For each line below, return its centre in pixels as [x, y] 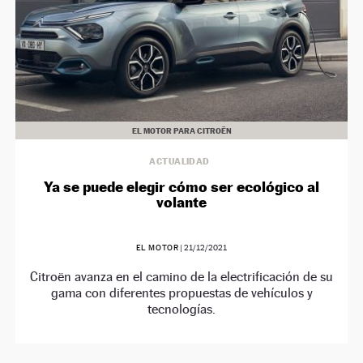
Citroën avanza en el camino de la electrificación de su [181, 277]
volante [181, 203]
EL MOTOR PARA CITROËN [181, 131]
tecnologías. [181, 310]
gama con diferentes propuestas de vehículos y [181, 293]
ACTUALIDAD [179, 162]
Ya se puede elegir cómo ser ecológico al [181, 187]
